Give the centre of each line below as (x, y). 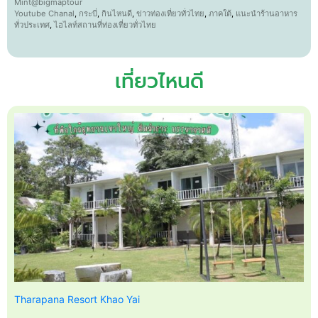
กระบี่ (88, 14)
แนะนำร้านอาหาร (267, 14)
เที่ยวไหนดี (159, 82)
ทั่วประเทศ (32, 25)
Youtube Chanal (44, 14)
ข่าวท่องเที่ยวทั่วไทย (170, 14)
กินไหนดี (117, 14)
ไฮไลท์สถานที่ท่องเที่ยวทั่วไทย (105, 25)
